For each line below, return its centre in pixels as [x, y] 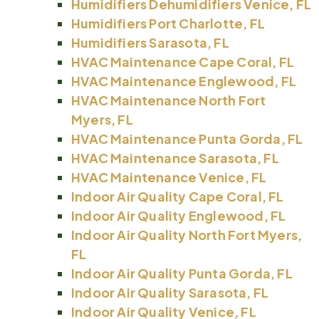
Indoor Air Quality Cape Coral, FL [178, 197]
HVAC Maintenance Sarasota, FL [175, 158]
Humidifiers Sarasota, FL [150, 43]
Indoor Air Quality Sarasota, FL [170, 293]
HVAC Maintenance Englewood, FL [184, 81]
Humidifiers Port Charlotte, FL [168, 23]
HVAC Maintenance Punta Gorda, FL [187, 139]
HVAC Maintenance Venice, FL [169, 177]
